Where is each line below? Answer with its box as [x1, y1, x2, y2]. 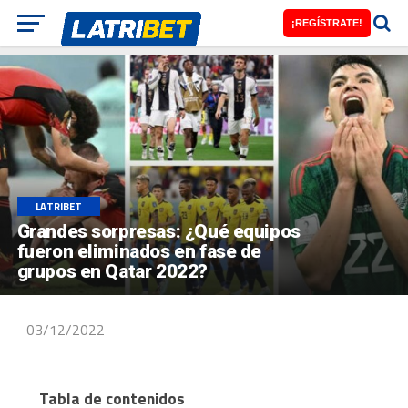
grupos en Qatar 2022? [16, 260, 208, 283]
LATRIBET [35, 199, 82, 215]
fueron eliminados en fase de [16, 240, 262, 263]
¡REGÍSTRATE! [291, 17, 362, 28]
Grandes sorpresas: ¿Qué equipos [16, 220, 301, 243]
